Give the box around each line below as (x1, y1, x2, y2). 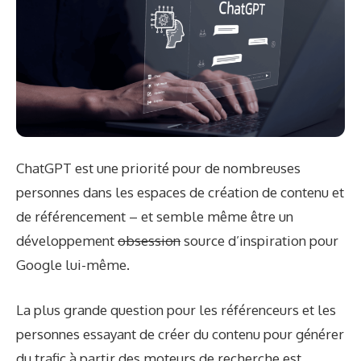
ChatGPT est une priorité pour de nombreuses (16, 160, 301, 177)
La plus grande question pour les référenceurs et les (16, 301, 336, 318)
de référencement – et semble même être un (16, 208, 293, 226)
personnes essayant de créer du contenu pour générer (16, 325, 344, 342)
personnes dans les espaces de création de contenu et (16, 184, 344, 201)
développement (16, 232, 118, 250)
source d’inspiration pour (180, 232, 338, 250)
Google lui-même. (16, 256, 130, 274)
